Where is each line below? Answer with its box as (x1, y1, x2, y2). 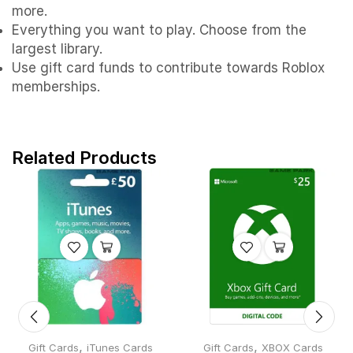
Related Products (12, 147, 157, 169)
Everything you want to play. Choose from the (12, 22, 307, 39)
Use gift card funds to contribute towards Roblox (12, 60, 325, 76)
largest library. (12, 41, 102, 58)
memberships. (12, 79, 100, 95)
